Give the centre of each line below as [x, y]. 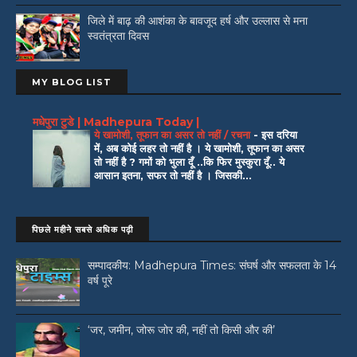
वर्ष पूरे [100, 281]
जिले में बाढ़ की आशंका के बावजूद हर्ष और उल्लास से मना [198, 21]
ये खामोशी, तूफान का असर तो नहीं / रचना [174, 134]
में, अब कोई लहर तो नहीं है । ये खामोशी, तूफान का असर [199, 148]
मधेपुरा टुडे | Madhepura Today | [116, 122]
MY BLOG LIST [72, 82]
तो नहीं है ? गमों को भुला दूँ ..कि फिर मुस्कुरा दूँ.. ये [189, 161]
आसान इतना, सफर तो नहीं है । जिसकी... [173, 175]
